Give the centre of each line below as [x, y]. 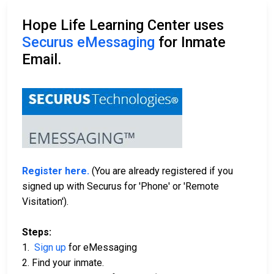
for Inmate [190, 42]
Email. [42, 59]
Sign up [50, 247]
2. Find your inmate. [63, 263]
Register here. [56, 171]
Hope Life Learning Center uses [123, 25]
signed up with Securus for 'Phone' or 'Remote [120, 186]
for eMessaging [102, 247]
